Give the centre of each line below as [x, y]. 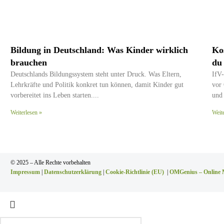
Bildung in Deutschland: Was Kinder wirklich [99, 50]
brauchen [29, 63]
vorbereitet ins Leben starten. [52, 95]
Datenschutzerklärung [73, 172]
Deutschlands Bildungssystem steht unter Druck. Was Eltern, [96, 74]
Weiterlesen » [26, 113]
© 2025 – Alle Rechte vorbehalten [50, 163]
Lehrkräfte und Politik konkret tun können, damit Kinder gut [97, 85]
